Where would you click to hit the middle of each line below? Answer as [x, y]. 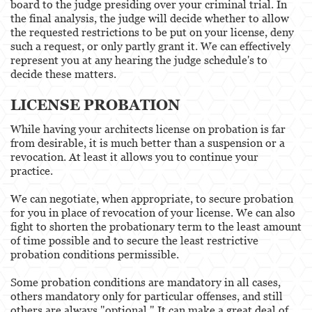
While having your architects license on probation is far [148, 128]
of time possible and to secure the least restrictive [134, 240]
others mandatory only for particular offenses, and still [147, 296]
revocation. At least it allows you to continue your [134, 156]
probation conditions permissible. [95, 254]
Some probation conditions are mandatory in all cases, [146, 282]
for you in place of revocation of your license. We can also [153, 212]
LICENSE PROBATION [95, 104]
